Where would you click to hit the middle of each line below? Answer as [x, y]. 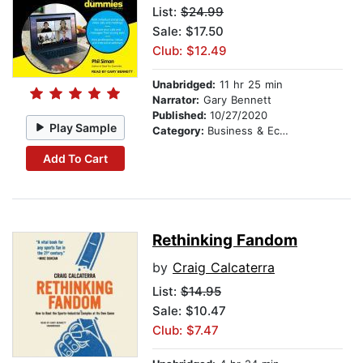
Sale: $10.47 [189, 311]
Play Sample [83, 127]
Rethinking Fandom [225, 241]
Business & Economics [243, 131]
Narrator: [176, 100]
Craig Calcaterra [224, 268]
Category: [180, 131]
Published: [181, 115]
